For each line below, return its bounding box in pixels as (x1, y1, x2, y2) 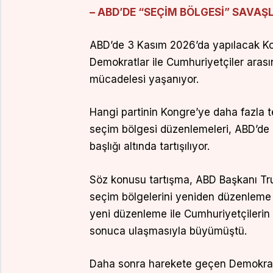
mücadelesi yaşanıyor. (89, 73, 199, 86)
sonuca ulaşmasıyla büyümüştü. (89, 224, 247, 237)
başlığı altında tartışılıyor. (89, 140, 210, 153)
